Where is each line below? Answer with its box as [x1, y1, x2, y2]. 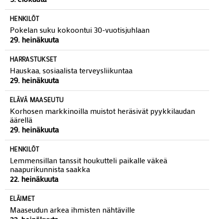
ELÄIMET [10, 194, 35, 202]
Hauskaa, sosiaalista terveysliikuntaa [10, 65, 132, 75]
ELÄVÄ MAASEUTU [10, 95, 64, 104]
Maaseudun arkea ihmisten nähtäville [10, 204, 135, 215]
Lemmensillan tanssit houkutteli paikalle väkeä [10, 154, 167, 165]
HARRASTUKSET [10, 54, 57, 63]
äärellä [10, 114, 32, 125]
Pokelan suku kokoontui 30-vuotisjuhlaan [10, 24, 150, 35]
